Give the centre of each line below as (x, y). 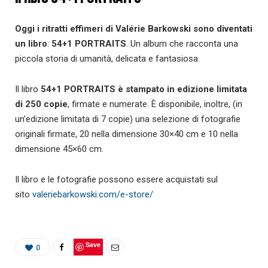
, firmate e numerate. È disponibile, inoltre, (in (155, 104)
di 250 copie (41, 104)
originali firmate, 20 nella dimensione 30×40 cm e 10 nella (127, 134)
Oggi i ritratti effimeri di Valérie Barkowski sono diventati (134, 29)
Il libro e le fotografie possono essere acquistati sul (116, 180)
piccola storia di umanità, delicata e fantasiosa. (107, 59)
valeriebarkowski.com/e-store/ (93, 195)
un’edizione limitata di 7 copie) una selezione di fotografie (128, 119)
